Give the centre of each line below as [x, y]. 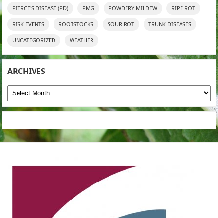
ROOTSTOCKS [76, 24]
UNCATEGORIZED [34, 40]
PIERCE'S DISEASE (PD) [40, 8]
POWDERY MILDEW [133, 8]
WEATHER [82, 40]
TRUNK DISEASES [170, 24]
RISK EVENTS [28, 24]
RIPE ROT [183, 8]
